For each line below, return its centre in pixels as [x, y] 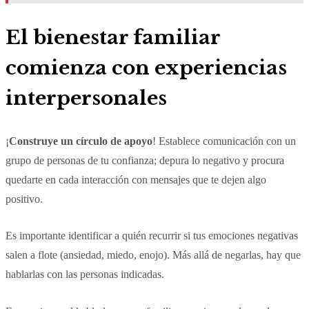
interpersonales [86, 99]
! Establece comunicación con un [224, 141]
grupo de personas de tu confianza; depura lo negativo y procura [145, 160]
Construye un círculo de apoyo [81, 141]
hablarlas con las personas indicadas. [85, 275]
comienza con [78, 68]
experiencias [218, 68]
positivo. [26, 199]
